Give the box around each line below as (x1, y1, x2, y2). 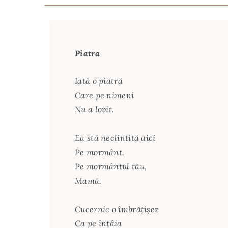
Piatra (75, 48, 100, 59)
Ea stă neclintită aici (75, 132, 156, 143)
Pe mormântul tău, (75, 161, 149, 172)
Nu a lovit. (75, 104, 115, 115)
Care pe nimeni (75, 90, 134, 100)
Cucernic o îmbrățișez (75, 204, 159, 214)
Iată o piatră (75, 75, 123, 86)
